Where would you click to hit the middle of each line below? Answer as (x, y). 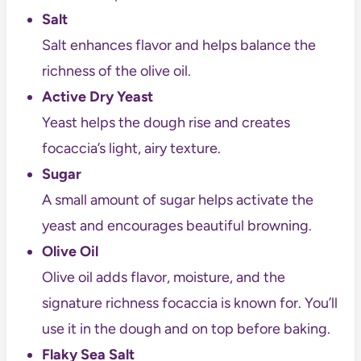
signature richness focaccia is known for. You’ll (189, 303)
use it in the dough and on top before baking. (186, 329)
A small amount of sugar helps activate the (177, 200)
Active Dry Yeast (97, 97)
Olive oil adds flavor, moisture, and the (163, 278)
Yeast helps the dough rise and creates (166, 123)
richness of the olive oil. (116, 71)
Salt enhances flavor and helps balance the (178, 46)
